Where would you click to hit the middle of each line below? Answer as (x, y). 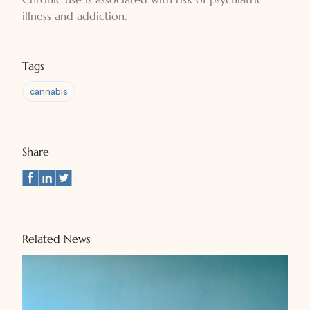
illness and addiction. (74, 16)
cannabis (49, 91)
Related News (56, 239)
